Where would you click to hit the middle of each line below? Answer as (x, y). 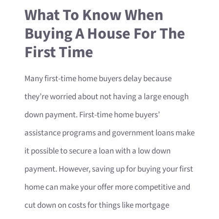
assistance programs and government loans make (109, 133)
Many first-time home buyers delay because (98, 78)
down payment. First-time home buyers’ (92, 115)
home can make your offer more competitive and (107, 187)
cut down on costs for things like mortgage (97, 205)
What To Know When (94, 15)
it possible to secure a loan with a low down (98, 151)
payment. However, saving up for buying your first (109, 169)
